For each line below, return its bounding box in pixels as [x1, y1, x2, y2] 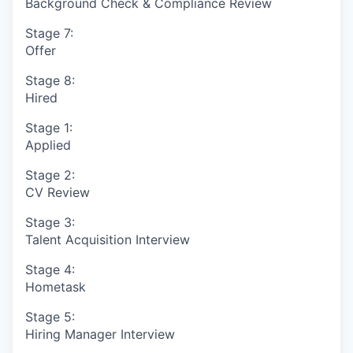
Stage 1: [25, 119, 72, 136]
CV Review [25, 184, 90, 200]
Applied [25, 136, 71, 153]
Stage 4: [25, 261, 75, 277]
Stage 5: [25, 308, 75, 325]
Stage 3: [25, 214, 75, 230]
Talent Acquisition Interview [25, 231, 190, 247]
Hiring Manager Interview [25, 325, 175, 342]
